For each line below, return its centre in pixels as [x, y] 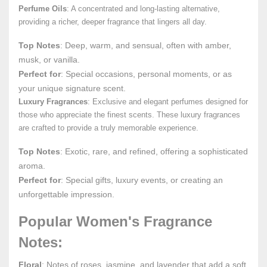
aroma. [32, 166]
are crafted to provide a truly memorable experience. [108, 128]
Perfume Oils [43, 9]
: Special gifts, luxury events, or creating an [142, 180]
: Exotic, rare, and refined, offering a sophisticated [154, 151]
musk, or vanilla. [49, 60]
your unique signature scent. [72, 88]
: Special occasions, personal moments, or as [146, 74]
